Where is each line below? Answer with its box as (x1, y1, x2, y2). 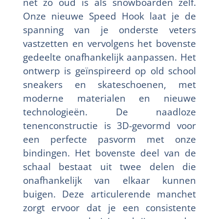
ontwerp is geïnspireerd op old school (22, 64, 197, 77)
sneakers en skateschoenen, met (22, 77, 197, 91)
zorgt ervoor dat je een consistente (22, 200, 197, 214)
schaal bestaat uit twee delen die (22, 159, 197, 173)
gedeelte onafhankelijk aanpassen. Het (22, 50, 197, 64)
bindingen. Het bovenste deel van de (22, 146, 197, 159)
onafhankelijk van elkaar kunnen (22, 173, 197, 187)
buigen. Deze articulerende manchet (22, 187, 197, 200)
